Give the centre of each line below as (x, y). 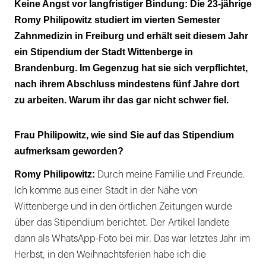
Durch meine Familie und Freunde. (171, 175)
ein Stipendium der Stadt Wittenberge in (104, 52)
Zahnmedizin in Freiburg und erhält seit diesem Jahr (131, 36)
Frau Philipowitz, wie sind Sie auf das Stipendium (124, 135)
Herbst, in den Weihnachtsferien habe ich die (110, 255)
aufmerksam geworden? (69, 151)
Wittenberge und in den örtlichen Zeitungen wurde (123, 207)
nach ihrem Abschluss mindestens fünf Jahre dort (127, 84)
